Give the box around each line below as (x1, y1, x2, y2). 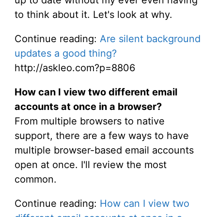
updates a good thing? (15, 47, 117, 59)
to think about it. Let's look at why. (15, 9, 172, 20)
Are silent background (100, 33, 201, 45)
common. (15, 173, 57, 185)
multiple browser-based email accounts (15, 144, 194, 156)
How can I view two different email (15, 86, 177, 98)
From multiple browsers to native (15, 115, 165, 127)
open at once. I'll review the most (15, 159, 167, 170)
